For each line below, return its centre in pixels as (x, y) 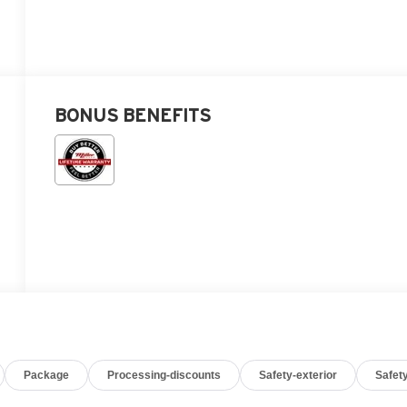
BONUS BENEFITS (133, 115)
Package (47, 375)
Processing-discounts (164, 375)
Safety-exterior (298, 375)
